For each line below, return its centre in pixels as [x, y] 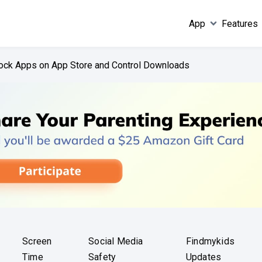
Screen [37, 242]
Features [240, 23]
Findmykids [211, 242]
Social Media [116, 242]
